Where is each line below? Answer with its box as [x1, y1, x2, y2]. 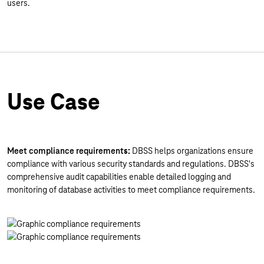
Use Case [7, 88, 100, 116]
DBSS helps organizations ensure [130, 146, 253, 156]
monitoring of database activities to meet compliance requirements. [7, 184, 255, 195]
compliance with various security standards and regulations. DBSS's [7, 159, 255, 169]
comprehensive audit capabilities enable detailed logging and [7, 171, 231, 182]
